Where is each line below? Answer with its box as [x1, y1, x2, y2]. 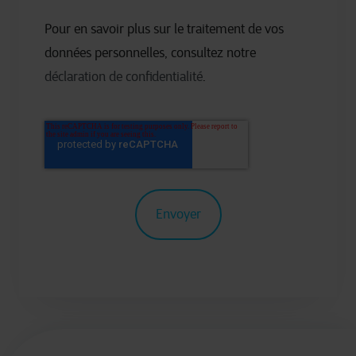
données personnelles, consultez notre [44, 45, 256, 60]
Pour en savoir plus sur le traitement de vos [44, 21, 284, 37]
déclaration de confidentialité [44, 69, 203, 84]
